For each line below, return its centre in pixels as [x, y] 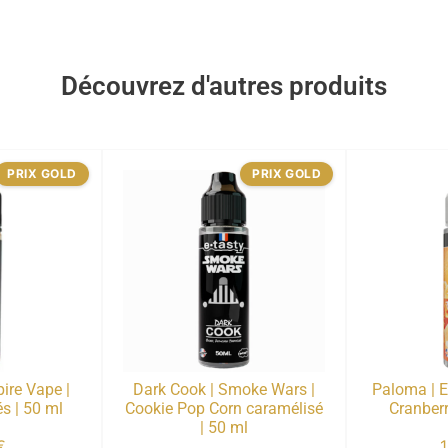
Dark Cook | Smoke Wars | [223, 390]
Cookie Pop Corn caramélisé [223, 409]
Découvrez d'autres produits [224, 85]
